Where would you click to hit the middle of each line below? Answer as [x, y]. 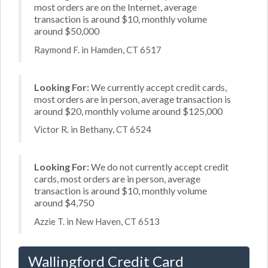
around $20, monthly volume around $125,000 [128, 111]
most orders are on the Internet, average [115, 7]
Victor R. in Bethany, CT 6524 [93, 129]
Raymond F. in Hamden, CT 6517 [98, 49]
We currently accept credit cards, [158, 87]
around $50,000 [67, 31]
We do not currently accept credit [159, 167]
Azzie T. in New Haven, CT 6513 [97, 221]
